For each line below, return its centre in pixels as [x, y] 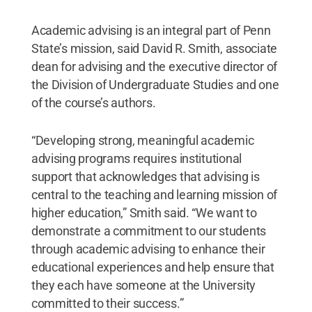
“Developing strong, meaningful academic [142, 140]
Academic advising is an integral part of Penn [151, 30]
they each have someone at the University [143, 285]
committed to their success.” [107, 303]
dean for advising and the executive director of [154, 66]
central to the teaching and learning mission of [154, 194]
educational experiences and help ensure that [153, 267]
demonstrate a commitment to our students [148, 231]
